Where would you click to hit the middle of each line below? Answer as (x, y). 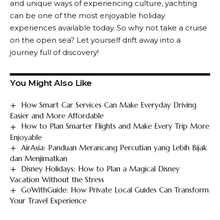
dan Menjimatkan (39, 158)
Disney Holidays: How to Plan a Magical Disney (101, 168)
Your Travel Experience (48, 201)
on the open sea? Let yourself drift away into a (95, 40)
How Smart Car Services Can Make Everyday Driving (109, 105)
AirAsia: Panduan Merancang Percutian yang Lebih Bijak (114, 147)
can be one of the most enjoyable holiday (87, 15)
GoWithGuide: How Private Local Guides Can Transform (115, 190)
